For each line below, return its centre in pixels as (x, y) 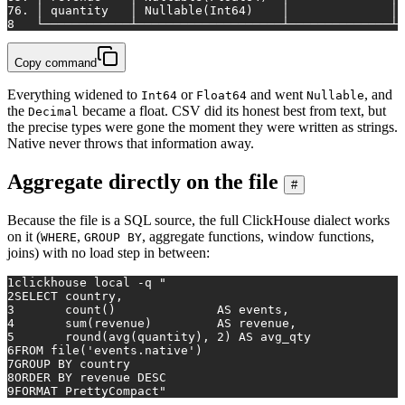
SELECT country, (69, 296)
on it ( (24, 236)
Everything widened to (74, 94)
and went (277, 94)
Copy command (56, 62)
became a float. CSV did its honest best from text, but (232, 110)
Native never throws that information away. (131, 143)
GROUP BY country (72, 363)
